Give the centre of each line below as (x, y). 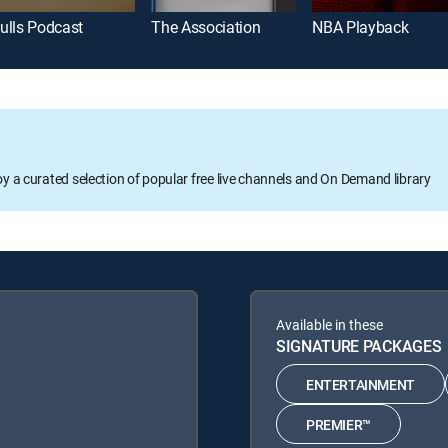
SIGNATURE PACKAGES (359, 346)
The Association (206, 27)
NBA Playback (360, 27)
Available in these (329, 325)
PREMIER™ (338, 424)
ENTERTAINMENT (360, 384)
